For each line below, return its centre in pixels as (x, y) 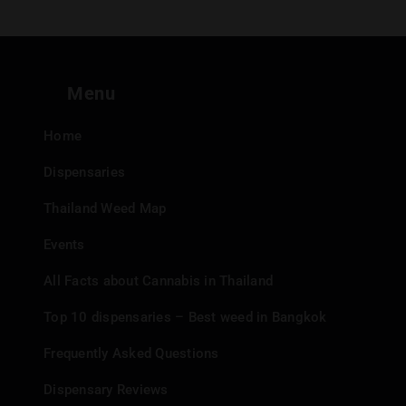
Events (64, 245)
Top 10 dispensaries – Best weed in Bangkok (185, 317)
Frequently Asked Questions (131, 353)
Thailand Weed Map (105, 208)
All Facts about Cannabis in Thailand (158, 281)
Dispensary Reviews (106, 390)
